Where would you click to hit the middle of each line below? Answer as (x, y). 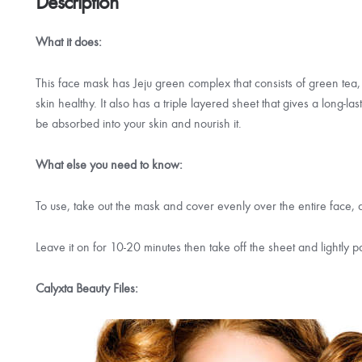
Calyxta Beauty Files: (87, 288)
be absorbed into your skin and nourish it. (139, 124)
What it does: (69, 42)
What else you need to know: (109, 165)
